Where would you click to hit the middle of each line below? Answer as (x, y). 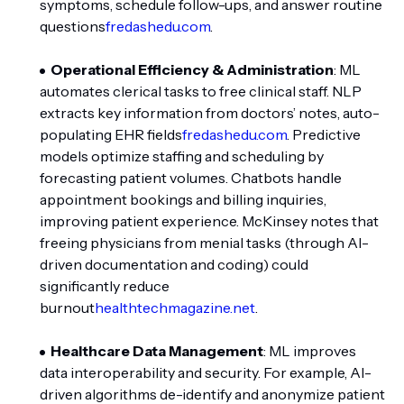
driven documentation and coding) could (174, 264)
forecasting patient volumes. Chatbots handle (191, 178)
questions (73, 26)
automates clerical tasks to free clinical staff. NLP (201, 91)
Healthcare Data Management (157, 351)
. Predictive (324, 134)
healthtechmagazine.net (175, 308)
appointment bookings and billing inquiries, (183, 199)
